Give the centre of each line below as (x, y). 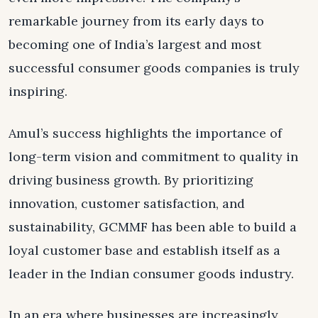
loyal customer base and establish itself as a (144, 250)
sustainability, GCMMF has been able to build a (153, 226)
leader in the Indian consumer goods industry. (151, 273)
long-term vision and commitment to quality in (153, 156)
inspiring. (38, 92)
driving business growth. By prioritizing (131, 180)
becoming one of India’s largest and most (135, 45)
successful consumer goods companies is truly (154, 68)
